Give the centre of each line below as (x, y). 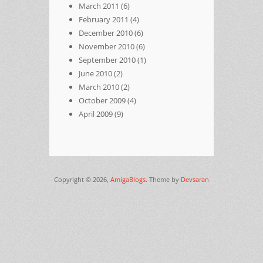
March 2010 (99, 87)
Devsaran (195, 179)
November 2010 (107, 46)
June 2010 (95, 73)
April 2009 (96, 114)
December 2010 (106, 33)
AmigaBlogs (128, 179)
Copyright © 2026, (82, 179)
